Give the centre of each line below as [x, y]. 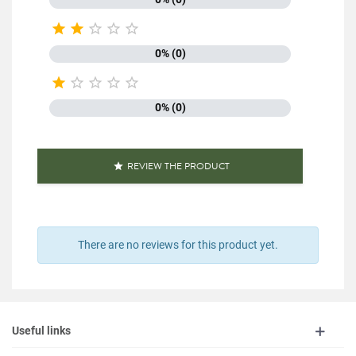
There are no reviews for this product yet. [178, 245]
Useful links [41, 331]
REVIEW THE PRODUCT [178, 166]
